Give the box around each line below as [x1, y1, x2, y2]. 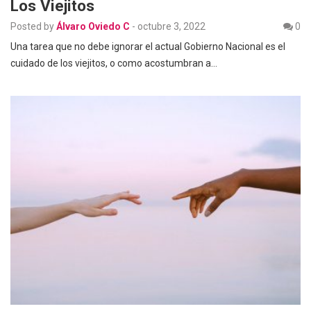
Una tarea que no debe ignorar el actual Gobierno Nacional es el [10, 40, 285, 52]
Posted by [10, 20, 54, 32]
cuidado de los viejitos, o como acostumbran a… [10, 57, 217, 69]
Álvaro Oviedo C [56, 20, 130, 32]
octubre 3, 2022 [137, 20, 205, 32]
